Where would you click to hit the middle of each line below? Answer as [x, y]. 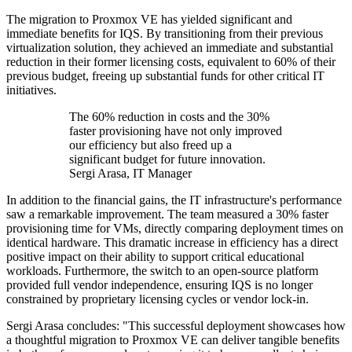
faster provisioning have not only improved [176, 131]
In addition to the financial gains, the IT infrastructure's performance [174, 200]
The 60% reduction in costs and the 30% [169, 117]
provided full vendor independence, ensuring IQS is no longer [159, 285]
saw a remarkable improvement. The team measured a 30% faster [167, 214]
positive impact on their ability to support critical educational [155, 257]
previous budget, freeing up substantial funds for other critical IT [165, 76]
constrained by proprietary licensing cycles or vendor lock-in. [158, 299]
